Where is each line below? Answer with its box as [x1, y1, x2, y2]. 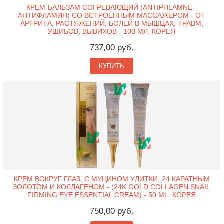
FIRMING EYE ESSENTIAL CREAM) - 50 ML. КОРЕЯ [27, 191, 196, 199]
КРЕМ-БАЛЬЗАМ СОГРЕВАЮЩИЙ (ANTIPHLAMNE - [26, 3, 197, 12]
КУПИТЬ [99, 62, 125, 70]
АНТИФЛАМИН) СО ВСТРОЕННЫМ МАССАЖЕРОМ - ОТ [18, 11, 206, 20]
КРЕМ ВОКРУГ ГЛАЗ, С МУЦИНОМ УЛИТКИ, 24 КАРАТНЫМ [13, 175, 210, 183]
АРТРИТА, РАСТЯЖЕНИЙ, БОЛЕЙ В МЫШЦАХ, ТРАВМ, [20, 19, 203, 28]
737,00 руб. [89, 43, 134, 53]
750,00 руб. [89, 206, 134, 216]
